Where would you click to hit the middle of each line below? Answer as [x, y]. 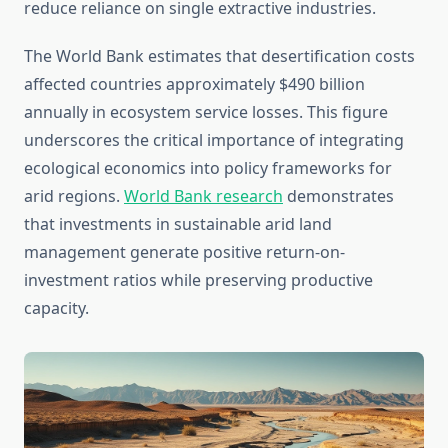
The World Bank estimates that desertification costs [219, 56]
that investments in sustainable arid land [178, 224]
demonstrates [338, 196]
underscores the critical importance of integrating [214, 140]
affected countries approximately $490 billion [194, 84]
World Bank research [203, 196]
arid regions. [74, 196]
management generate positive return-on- [184, 252]
